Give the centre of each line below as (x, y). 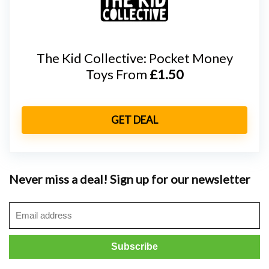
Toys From (117, 74)
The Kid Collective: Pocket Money (134, 58)
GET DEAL (134, 119)
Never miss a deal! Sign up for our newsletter (130, 179)
